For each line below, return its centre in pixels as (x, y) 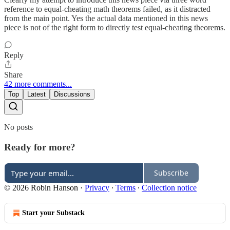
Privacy (97, 187)
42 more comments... (38, 84)
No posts (18, 127)
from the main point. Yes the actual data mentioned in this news (106, 18)
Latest (36, 94)
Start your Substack (53, 213)
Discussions (72, 94)
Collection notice (169, 187)
